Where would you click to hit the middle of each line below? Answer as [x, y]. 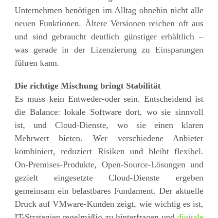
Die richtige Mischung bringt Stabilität [87, 85]
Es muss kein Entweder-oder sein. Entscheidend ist [109, 99]
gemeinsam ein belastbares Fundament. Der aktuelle [109, 191]
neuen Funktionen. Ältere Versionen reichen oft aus [109, 23]
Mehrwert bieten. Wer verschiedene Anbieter [109, 138]
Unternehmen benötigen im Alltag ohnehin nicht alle [109, 10]
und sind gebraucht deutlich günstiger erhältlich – [109, 36]
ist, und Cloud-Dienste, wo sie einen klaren [109, 125]
